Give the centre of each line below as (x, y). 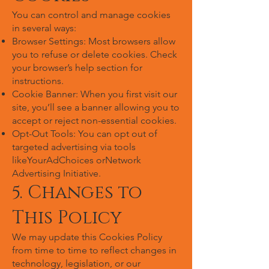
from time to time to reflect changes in (94, 250)
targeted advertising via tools (74, 147)
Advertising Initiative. (56, 173)
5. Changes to (77, 193)
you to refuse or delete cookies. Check (95, 54)
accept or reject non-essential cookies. (94, 120)
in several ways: (44, 28)
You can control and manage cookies (91, 15)
